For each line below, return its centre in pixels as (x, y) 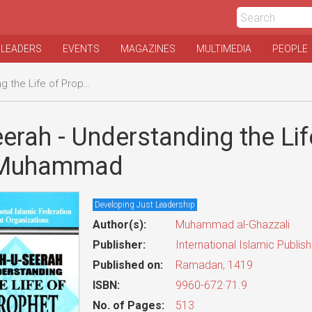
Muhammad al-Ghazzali (233, 225)
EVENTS (81, 49)
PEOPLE (290, 49)
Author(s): (119, 225)
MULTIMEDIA (224, 49)
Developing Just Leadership (145, 205)
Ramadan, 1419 (214, 265)
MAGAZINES (148, 49)
